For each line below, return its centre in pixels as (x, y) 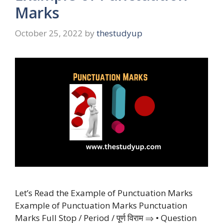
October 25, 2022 (49, 33)
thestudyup (119, 33)
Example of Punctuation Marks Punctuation (101, 205)
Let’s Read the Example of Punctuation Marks (104, 193)
